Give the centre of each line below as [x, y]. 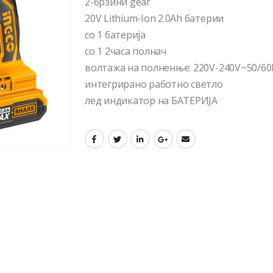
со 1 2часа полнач [126, 51]
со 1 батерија [115, 35]
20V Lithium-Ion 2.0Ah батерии [154, 19]
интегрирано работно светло [154, 84]
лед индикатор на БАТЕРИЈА [151, 101]
